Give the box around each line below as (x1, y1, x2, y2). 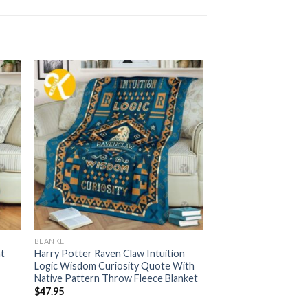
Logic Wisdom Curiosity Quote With (34, 259, 195, 272)
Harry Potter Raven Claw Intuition (34, 247, 185, 259)
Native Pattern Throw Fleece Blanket (34, 272, 198, 284)
